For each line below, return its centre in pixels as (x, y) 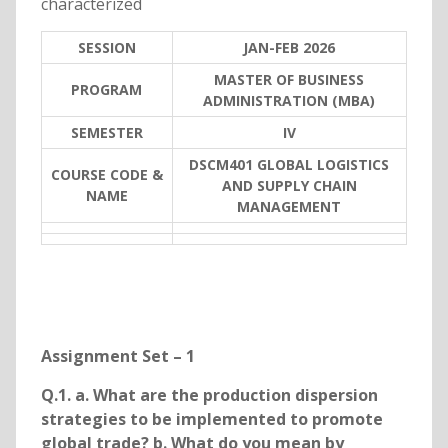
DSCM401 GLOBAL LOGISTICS (289, 165)
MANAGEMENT (289, 207)
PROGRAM (107, 90)
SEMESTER (106, 133)
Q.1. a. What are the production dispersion (209, 395)
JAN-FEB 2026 (289, 48)
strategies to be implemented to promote (211, 419)
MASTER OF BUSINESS (289, 80)
